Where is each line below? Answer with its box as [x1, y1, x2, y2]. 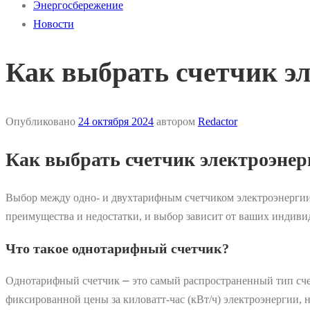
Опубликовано [6, 116, 78, 128]
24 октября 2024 [78, 116, 154, 128]
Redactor [198, 116, 237, 128]
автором [154, 116, 198, 128]
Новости [33, 18, 74, 30]
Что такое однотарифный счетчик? [6, 240, 229, 256]
